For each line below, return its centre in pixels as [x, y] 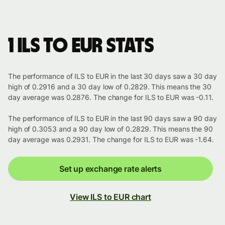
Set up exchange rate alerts [110, 169]
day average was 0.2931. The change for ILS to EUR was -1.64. [111, 140]
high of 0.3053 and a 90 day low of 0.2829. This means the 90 [110, 129]
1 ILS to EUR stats [81, 46]
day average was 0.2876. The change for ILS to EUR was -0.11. [111, 97]
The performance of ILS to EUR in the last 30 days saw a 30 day [113, 76]
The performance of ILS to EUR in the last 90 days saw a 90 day [113, 119]
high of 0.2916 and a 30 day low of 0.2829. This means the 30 [110, 87]
